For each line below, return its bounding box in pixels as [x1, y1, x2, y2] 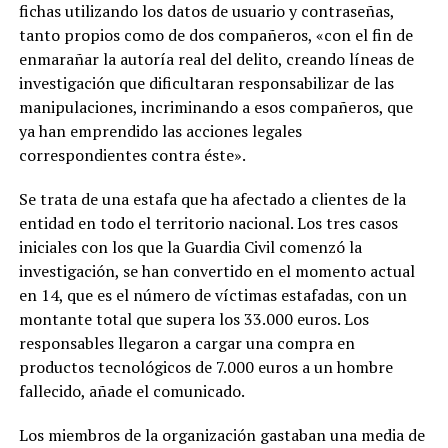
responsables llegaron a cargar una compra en [18, 331, 355, 354]
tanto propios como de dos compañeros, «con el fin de [18, 23, 413, 46]
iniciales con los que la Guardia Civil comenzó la [18, 235, 362, 258]
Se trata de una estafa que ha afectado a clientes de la [18, 187, 406, 210]
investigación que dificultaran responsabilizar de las [18, 71, 394, 94]
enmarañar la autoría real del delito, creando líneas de [18, 47, 414, 70]
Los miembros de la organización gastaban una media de [18, 423, 425, 446]
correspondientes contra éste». [18, 143, 246, 166]
